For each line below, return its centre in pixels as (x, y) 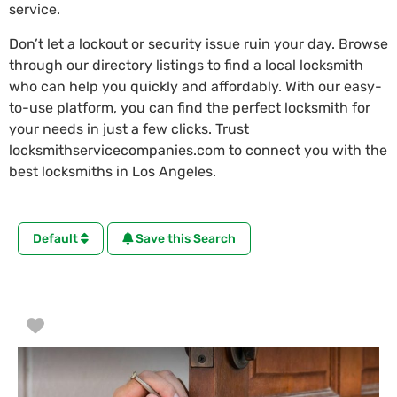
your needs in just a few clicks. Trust (129, 128)
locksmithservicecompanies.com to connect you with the (198, 150)
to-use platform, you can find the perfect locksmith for (190, 107)
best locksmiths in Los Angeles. (113, 171)
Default (57, 238)
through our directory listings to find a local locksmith (186, 65)
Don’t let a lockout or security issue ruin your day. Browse (198, 43)
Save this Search (184, 238)
